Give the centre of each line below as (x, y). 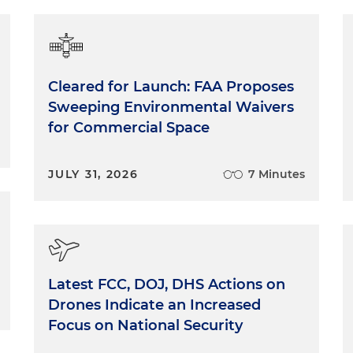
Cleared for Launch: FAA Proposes (171, 87)
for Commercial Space (129, 128)
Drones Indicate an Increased (155, 305)
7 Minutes (276, 174)
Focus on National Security (146, 325)
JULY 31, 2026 (93, 174)
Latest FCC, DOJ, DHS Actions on (167, 284)
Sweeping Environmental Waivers (171, 107)
